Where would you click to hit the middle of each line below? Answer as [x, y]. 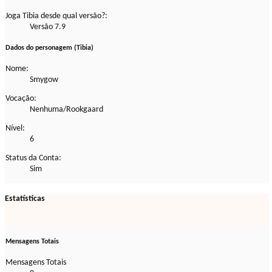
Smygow [44, 80]
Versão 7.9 [48, 27]
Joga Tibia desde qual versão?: [56, 16]
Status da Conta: [33, 158]
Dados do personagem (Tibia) [49, 48]
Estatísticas [25, 199]
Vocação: [21, 98]
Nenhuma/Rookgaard [66, 109]
